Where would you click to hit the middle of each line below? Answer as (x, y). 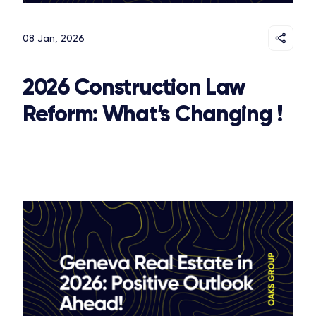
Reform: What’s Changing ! (153, 114)
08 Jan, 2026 (54, 38)
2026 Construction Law (134, 87)
